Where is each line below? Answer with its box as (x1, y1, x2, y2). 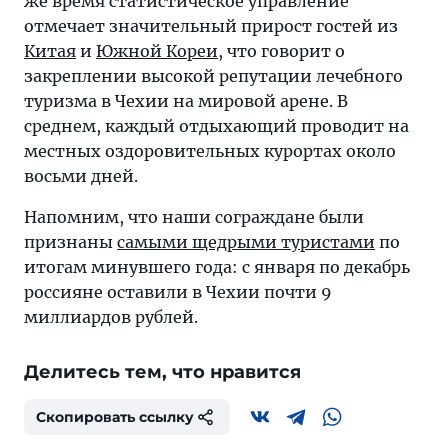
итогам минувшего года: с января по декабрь (24, 257, 410, 277)
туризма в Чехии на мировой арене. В (24, 91, 348, 111)
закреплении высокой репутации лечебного (24, 66, 403, 86)
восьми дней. (24, 166, 138, 186)
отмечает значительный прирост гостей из (24, 16, 398, 36)
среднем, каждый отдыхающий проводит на (24, 116, 409, 136)
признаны (24, 232, 117, 252)
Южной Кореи (96, 41, 218, 61)
